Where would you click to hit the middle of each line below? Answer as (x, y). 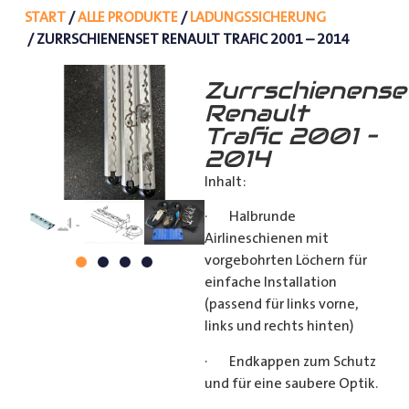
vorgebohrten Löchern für (286, 261)
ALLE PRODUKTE (127, 17)
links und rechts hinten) (279, 326)
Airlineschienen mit (267, 239)
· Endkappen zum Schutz (290, 361)
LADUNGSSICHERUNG (257, 17)
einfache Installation (271, 283)
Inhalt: (225, 181)
